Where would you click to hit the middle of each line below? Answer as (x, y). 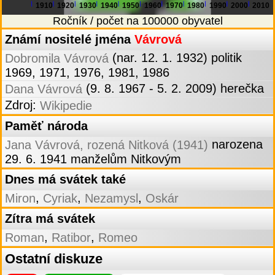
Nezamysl (111, 199)
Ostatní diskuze (54, 259)
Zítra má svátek (50, 219)
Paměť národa (46, 126)
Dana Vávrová (44, 89)
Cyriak (60, 199)
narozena (235, 145)
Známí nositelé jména (70, 40)
